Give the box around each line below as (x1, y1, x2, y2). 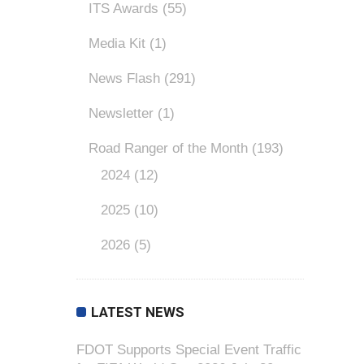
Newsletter (89, 106, 154, 121)
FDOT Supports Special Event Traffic (76, 342, 301, 357)
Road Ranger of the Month (89, 141, 248, 156)
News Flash (89, 71, 160, 86)
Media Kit (89, 36, 145, 51)
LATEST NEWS (91, 304, 184, 320)
